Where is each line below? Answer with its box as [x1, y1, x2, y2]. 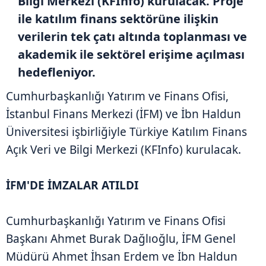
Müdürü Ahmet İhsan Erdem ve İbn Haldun [6, 248, 237, 264]
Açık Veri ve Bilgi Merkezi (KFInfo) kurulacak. [6, 141, 241, 157]
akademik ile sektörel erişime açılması [18, 46, 245, 62]
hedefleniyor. [18, 64, 96, 80]
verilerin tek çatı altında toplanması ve [18, 28, 247, 45]
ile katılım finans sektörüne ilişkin [18, 10, 218, 27]
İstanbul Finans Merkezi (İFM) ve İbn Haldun [6, 106, 241, 122]
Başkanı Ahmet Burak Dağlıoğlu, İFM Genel [6, 230, 236, 246]
